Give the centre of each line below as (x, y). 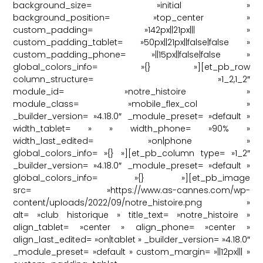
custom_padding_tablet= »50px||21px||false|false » (131, 42)
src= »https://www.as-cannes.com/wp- (131, 190)
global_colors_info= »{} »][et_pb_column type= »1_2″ (131, 153)
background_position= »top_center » (131, 17)
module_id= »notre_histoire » (131, 91)
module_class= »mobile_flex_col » (131, 104)
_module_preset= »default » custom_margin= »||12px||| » (131, 252)
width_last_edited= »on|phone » (131, 141)
